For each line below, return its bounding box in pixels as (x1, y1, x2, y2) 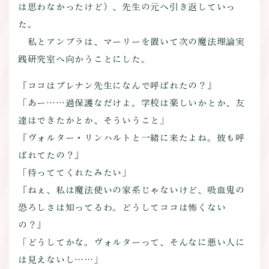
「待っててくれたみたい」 (17, 168, 131, 177)
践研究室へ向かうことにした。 (17, 54, 151, 64)
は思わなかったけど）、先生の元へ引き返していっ (17, 2, 236, 11)
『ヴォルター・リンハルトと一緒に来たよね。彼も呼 (17, 133, 245, 142)
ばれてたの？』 (17, 150, 85, 160)
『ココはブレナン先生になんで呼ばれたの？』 (17, 80, 217, 90)
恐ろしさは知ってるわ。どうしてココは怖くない (17, 202, 226, 212)
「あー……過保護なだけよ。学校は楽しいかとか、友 (17, 98, 245, 107)
